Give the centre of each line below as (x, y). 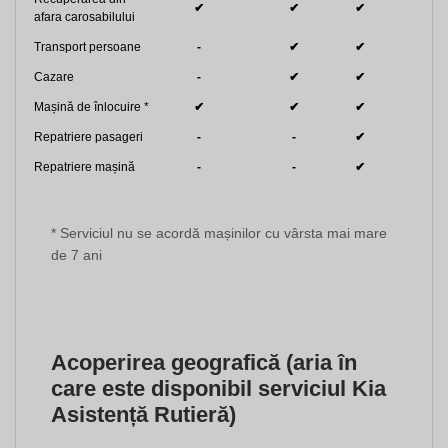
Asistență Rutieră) (143, 415)
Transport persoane (87, 47)
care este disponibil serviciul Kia (218, 389)
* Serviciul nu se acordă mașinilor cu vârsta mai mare (219, 233)
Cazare (54, 77)
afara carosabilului (84, 17)
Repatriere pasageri (88, 137)
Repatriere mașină (84, 167)
